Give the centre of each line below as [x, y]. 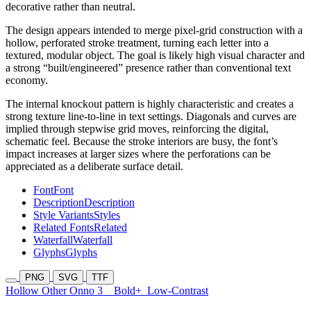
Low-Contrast [178, 291]
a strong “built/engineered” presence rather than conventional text [148, 68]
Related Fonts [64, 228]
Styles [107, 215]
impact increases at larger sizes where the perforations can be [138, 154]
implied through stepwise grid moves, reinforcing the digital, [137, 129]
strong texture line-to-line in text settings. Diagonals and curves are [151, 117]
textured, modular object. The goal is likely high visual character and [155, 56]
